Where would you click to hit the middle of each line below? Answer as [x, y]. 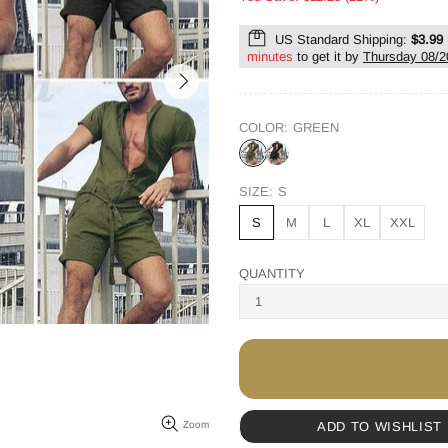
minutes [270, 56]
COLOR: [263, 127]
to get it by [328, 56]
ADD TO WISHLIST [379, 426]
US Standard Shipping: [341, 39]
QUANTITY [272, 273]
